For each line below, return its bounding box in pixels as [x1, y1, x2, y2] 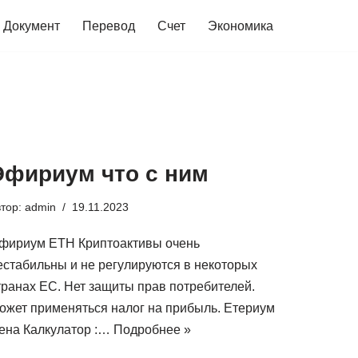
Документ [3, 19, 60, 33]
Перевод [82, 19, 135, 33]
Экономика [208, 19, 273, 33]
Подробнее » [113, 323, 191, 336]
